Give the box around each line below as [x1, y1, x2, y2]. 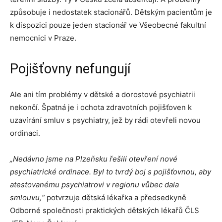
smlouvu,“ [10, 193, 47, 202]
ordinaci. [10, 128, 40, 138]
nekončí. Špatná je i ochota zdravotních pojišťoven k [10, 103, 192, 112]
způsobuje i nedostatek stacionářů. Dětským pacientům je [10, 7, 212, 17]
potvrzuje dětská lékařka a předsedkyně [47, 193, 186, 202]
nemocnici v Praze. [10, 33, 76, 43]
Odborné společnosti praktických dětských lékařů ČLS [10, 206, 199, 215]
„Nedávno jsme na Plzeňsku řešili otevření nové [10, 154, 177, 164]
